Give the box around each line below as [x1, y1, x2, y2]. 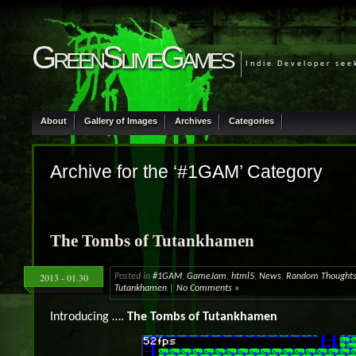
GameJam [187, 271, 226, 281]
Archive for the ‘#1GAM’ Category [50, 161, 323, 182]
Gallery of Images [84, 115, 157, 126]
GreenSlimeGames [32, 40, 233, 75]
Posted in [114, 271, 153, 281]
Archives [175, 115, 211, 126]
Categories [229, 115, 274, 126]
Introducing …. [50, 310, 127, 323]
